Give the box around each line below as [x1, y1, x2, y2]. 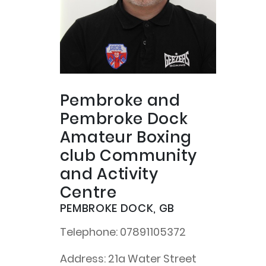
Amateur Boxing [59, 126, 192, 148]
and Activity [59, 163, 159, 185]
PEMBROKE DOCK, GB [59, 201, 175, 216]
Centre [59, 182, 117, 204]
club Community [59, 145, 197, 167]
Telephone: [59, 224, 118, 240]
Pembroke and [59, 90, 180, 112]
